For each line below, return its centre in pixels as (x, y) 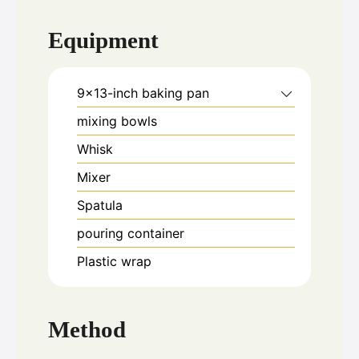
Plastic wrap (114, 262)
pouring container (131, 234)
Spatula (100, 206)
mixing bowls (117, 121)
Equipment (103, 40)
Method (87, 329)
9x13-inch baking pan (143, 93)
